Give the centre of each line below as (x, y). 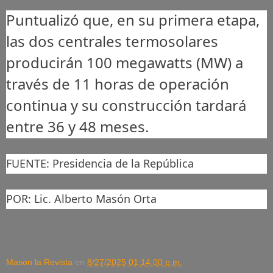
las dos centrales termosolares (112, 41)
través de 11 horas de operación (118, 83)
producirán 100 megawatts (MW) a (125, 62)
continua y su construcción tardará (126, 105)
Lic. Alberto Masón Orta (95, 198)
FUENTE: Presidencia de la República (101, 163)
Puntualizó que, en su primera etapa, (133, 19)
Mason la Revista (39, 262)
